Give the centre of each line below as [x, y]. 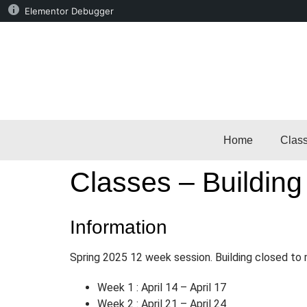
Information [119, 228]
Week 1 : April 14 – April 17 [162, 288]
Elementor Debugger [69, 11]
